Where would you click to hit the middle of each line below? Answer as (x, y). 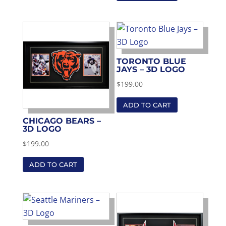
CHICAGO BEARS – (62, 121)
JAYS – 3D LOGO (151, 70)
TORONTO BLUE (152, 62)
